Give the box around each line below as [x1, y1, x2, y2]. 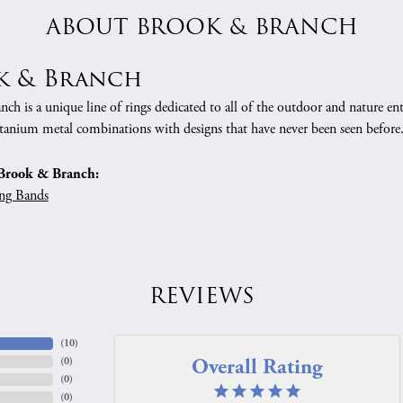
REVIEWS [148, 281, 255, 312]
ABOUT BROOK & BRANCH [45, 12, 358, 43]
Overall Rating [192, 353, 323, 380]
